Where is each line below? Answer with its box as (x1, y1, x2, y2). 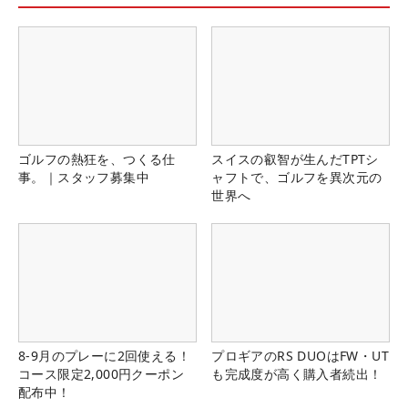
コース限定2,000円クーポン (18, 365, 184, 383)
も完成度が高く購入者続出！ (211, 365, 382, 383)
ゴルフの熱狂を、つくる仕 (18, 150, 176, 168)
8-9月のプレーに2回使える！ (18, 347, 190, 365)
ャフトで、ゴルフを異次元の (211, 168, 382, 187)
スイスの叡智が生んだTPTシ (211, 150, 379, 168)
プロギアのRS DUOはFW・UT (211, 347, 389, 365)
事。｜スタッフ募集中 (18, 168, 149, 187)
